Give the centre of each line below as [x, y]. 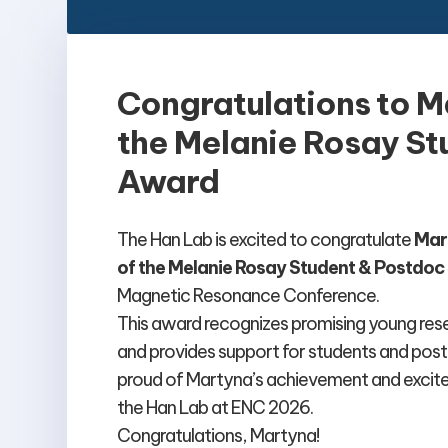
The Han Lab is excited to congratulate [266, 240]
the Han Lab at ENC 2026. [215, 408]
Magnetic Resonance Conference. [248, 296]
